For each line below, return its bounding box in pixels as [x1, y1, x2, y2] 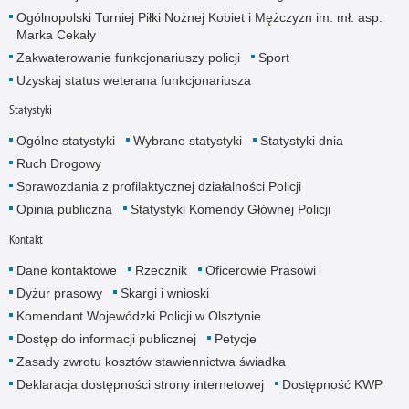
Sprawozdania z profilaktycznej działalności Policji [16, 179, 301, 194]
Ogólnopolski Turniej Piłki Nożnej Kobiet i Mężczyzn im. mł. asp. [16, 10, 383, 26]
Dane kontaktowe [16, 262, 117, 278]
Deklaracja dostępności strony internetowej [16, 376, 264, 392]
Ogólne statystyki [16, 133, 115, 149]
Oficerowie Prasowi [204, 262, 316, 278]
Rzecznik [134, 262, 187, 278]
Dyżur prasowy [16, 285, 102, 300]
